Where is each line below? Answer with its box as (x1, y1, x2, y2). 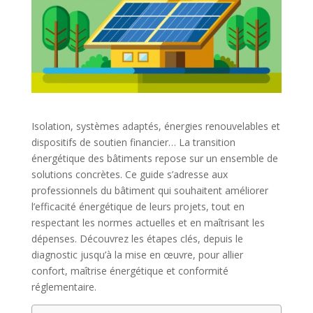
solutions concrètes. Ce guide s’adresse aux (31, 167, 228, 181)
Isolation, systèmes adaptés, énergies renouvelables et (31, 119, 280, 133)
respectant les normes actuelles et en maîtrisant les (31, 215, 265, 229)
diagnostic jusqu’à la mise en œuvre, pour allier (31, 247, 243, 261)
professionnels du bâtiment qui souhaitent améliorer (31, 183, 268, 197)
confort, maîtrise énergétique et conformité (31, 263, 228, 277)
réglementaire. (31, 279, 96, 293)
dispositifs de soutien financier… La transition (31, 135, 235, 149)
